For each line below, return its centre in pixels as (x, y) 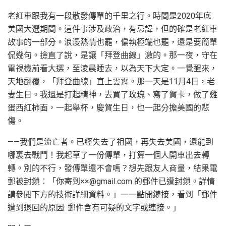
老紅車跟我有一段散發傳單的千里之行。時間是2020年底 (109, 16)
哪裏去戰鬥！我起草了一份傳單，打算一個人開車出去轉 (108, 155)
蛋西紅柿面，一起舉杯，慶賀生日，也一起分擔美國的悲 (108, 107)
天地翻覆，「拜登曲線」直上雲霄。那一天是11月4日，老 (111, 81)
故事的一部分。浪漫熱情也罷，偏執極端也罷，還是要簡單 (112, 42)
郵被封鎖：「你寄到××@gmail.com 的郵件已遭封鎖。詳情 (111, 181)
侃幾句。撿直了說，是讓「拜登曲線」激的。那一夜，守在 (112, 55)
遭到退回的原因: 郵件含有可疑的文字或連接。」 (94, 207)
